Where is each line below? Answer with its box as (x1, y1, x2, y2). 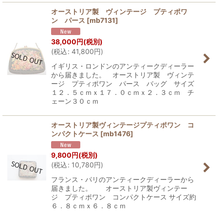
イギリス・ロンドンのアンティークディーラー (51, 62, 194, 71)
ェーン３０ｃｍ (51, 97, 106, 106)
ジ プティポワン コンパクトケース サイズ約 (51, 192, 196, 201)
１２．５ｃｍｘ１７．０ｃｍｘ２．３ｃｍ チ (51, 88, 194, 97)
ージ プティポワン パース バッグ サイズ (51, 79, 194, 88)
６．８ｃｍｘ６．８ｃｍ (51, 201, 126, 210)
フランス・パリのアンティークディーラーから (51, 175, 194, 183)
